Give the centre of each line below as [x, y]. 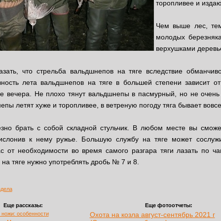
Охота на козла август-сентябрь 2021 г [152, 215]
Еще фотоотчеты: [169, 205]
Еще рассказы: [23, 205]
